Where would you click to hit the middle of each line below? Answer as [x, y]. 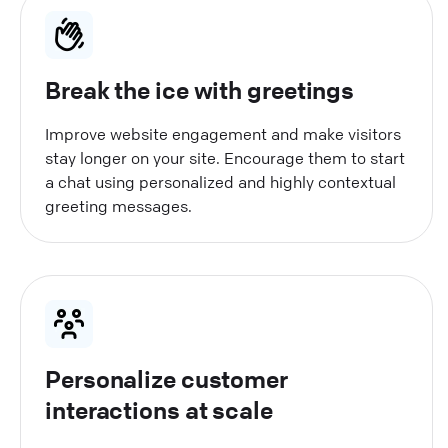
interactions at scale [159, 409]
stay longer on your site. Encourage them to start [225, 157]
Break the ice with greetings [200, 89]
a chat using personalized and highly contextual [220, 181]
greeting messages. [118, 205]
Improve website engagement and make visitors [223, 133]
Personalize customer [166, 378]
